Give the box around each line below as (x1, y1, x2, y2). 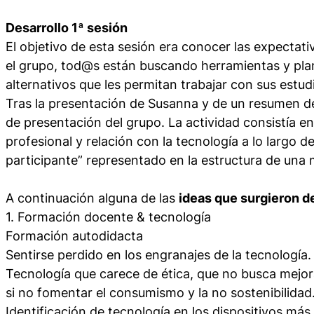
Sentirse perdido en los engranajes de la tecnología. (6, 247, 311, 262)
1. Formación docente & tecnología (6, 209, 211, 224)
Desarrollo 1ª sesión (6, 20, 128, 35)
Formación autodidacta (6, 228, 143, 243)
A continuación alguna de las (6, 190, 179, 205)
